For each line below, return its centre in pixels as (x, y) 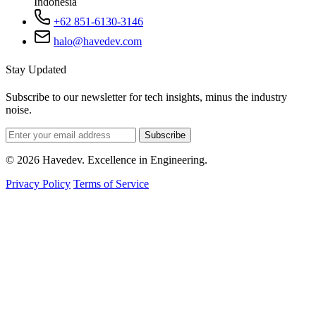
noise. (19, 109)
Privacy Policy (38, 183)
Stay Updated (36, 69)
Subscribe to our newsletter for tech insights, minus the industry (146, 97)
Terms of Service (111, 183)
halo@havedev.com (98, 42)
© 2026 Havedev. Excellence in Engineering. (107, 159)
